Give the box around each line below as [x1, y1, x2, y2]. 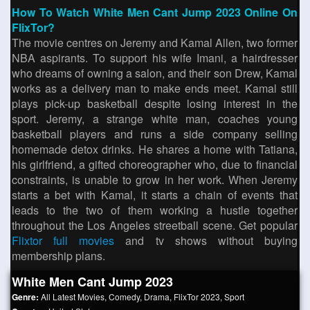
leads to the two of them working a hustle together [12, 202, 298, 218]
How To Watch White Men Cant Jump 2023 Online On [12, 4, 298, 20]
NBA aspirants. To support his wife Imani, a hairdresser [12, 50, 298, 66]
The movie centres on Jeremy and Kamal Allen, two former [12, 35, 298, 51]
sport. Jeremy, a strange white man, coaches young [12, 111, 298, 127]
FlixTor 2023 [174, 291, 220, 302]
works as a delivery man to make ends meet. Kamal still [12, 80, 298, 96]
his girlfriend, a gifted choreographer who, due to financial [12, 156, 298, 172]
